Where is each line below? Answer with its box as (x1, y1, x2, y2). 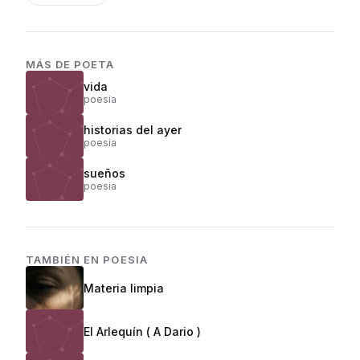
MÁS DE (26, 58, 75, 71)
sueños (84, 166, 125, 180)
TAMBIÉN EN (26, 253, 104, 266)
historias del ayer (84, 123, 182, 137)
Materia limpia (84, 280, 164, 295)
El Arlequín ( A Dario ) (84, 324, 201, 338)
